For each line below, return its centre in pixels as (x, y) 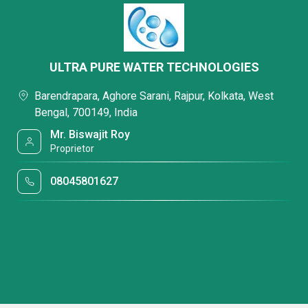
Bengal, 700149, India (86, 112)
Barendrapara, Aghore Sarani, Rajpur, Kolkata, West (154, 96)
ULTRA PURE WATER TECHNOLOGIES (154, 67)
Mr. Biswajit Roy (90, 134)
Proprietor (73, 148)
